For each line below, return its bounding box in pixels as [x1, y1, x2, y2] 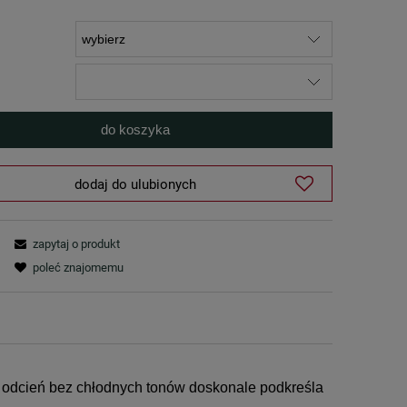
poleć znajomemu [32, 260, 124, 274]
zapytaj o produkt [32, 236, 120, 251]
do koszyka [101, 121, 171, 137]
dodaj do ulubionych [74, 175, 197, 193]
